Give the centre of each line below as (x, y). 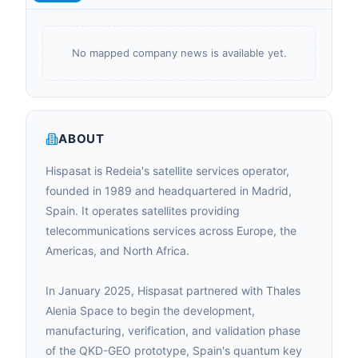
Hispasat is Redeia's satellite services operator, (167, 171)
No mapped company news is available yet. (179, 53)
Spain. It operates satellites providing (143, 211)
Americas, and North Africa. (117, 251)
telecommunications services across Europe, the (171, 231)
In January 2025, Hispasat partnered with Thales (173, 290)
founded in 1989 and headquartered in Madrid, (169, 191)
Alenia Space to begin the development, (150, 310)
